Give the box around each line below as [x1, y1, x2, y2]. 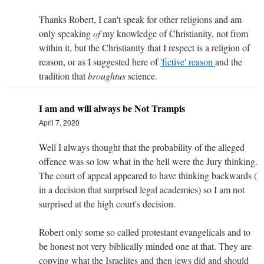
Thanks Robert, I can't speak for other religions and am [39, 12, 242, 25]
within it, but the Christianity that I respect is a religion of [39, 41, 250, 54]
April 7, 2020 [39, 117, 80, 127]
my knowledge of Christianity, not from [100, 27, 248, 39]
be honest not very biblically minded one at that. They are [39, 239, 252, 252]
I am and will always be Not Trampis [39, 101, 185, 115]
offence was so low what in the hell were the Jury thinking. [39, 154, 258, 167]
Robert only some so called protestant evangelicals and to [39, 225, 250, 238]
